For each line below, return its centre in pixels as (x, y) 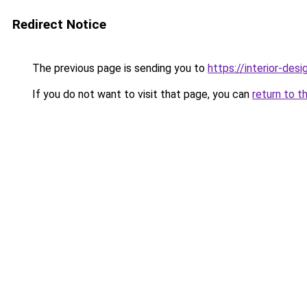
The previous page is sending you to (119, 68)
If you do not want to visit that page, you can (141, 94)
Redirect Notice (59, 24)
